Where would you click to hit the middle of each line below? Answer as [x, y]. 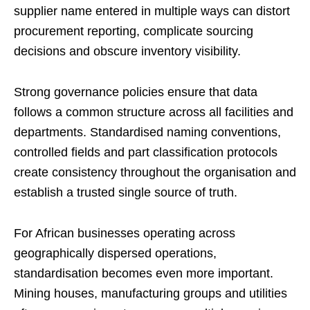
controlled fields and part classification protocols [146, 153]
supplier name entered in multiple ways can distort [152, 11]
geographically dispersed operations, [115, 254]
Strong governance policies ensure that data [136, 92]
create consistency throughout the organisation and [155, 173]
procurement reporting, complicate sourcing [134, 31]
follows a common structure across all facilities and [154, 112]
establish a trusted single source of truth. [126, 193]
